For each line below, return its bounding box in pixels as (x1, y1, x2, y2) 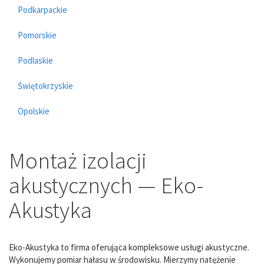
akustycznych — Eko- (9, 170, 204, 200)
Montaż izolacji (9, 146, 147, 175)
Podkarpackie (18, 4, 67, 15)
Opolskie (18, 105, 49, 117)
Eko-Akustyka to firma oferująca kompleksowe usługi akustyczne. (9, 242, 249, 253)
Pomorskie (18, 29, 57, 41)
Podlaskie (18, 54, 53, 66)
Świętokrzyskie (18, 80, 73, 91)
